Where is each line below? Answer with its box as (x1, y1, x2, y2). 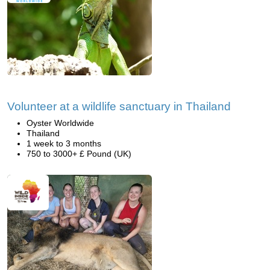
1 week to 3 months (27, 139, 101, 148)
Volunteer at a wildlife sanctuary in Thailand (7, 100, 231, 113)
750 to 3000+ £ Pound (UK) (27, 149, 131, 159)
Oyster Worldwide (27, 118, 94, 128)
